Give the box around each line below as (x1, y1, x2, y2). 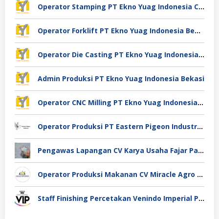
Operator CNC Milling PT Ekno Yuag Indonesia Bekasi (197, 97, 203, 107)
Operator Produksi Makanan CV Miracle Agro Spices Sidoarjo (197, 169, 203, 179)
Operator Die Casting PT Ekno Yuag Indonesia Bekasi (198, 49, 204, 59)
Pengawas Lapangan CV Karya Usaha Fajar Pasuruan (198, 145, 204, 155)
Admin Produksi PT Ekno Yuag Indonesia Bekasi (38, 73, 204, 83)
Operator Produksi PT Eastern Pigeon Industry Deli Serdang (197, 121, 203, 131)
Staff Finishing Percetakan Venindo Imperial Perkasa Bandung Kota (198, 193, 204, 203)
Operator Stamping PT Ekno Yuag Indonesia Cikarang (198, 1, 204, 11)
